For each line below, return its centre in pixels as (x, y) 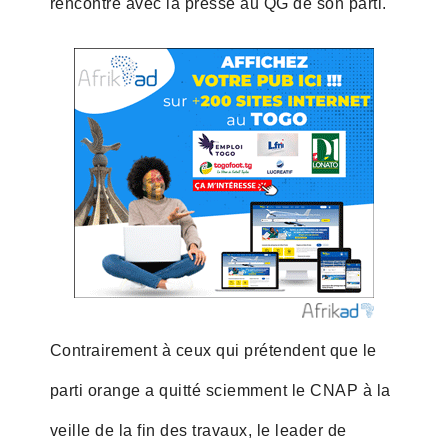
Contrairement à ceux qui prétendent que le (213, 350)
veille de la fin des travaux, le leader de (198, 430)
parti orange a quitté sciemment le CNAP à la (220, 390)
